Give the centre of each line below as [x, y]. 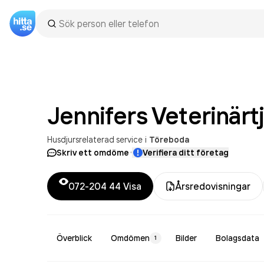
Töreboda [169, 140]
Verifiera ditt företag [186, 153]
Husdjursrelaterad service [95, 139]
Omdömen [130, 238]
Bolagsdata [237, 238]
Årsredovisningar [213, 186]
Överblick [74, 238]
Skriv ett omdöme [93, 153]
